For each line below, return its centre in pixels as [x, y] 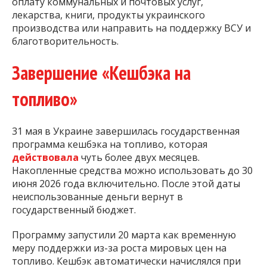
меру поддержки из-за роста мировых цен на [119, 248]
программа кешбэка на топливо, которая [110, 145]
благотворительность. [65, 41]
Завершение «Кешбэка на [101, 72]
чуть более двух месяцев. [140, 158]
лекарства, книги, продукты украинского [108, 15]
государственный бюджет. [74, 210]
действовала [46, 158]
